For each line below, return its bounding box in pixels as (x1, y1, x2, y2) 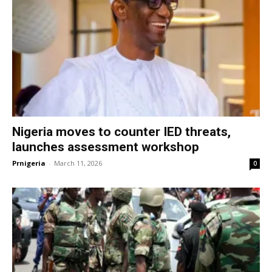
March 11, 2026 (54, 158, 102, 168)
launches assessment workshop (12, 139, 199, 154)
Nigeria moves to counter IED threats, (12, 124, 231, 139)
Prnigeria (12, 158, 46, 168)
